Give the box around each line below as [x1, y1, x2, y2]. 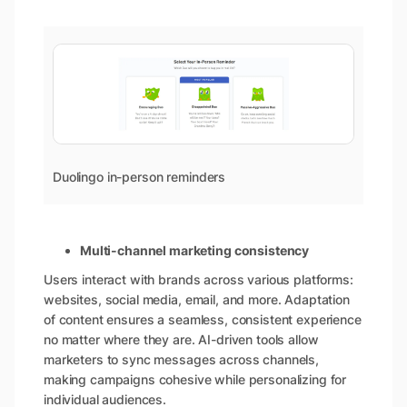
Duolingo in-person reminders [53, 168, 226, 184]
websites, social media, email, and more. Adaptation [44, 291, 350, 307]
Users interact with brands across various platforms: [44, 271, 353, 287]
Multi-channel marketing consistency [80, 242, 310, 258]
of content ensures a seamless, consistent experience [44, 311, 362, 327]
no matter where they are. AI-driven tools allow [44, 331, 319, 347]
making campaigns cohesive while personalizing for [44, 371, 347, 387]
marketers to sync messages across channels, [44, 351, 319, 367]
